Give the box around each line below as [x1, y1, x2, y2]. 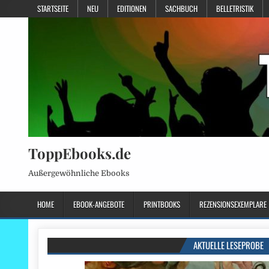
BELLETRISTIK [216, 2, 253, 14]
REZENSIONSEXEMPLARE [199, 198, 267, 211]
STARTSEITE [37, 2, 68, 14]
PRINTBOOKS [144, 198, 180, 211]
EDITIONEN [117, 2, 147, 14]
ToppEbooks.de [28, 144, 131, 163]
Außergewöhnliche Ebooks [28, 169, 130, 178]
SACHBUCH [165, 2, 198, 14]
